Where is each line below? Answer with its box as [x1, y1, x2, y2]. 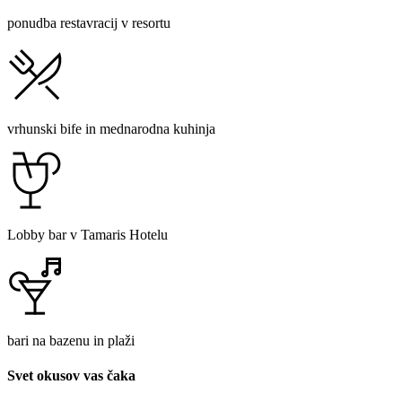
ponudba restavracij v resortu [7, 14, 170, 31]
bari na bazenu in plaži [7, 332, 135, 348]
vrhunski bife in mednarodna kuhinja [7, 120, 215, 136]
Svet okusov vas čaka [7, 368, 135, 384]
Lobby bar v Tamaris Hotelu [7, 226, 168, 242]
